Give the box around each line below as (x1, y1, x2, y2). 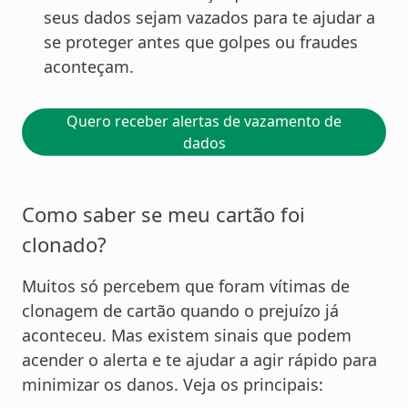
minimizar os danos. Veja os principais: (22, 373, 323, 396)
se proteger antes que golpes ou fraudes (44, 31, 358, 54)
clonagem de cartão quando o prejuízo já (22, 300, 339, 322)
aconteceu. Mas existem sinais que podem (22, 324, 352, 347)
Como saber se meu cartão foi (22, 200, 305, 229)
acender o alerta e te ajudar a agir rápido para (22, 349, 377, 372)
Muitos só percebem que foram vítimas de (22, 275, 350, 298)
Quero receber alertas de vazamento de (66, 111, 342, 132)
